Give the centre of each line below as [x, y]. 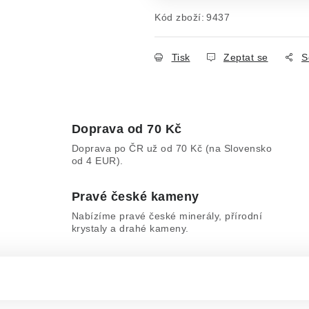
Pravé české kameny [135, 197]
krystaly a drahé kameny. [130, 228]
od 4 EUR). [97, 161]
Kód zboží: [179, 17]
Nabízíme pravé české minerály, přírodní [167, 216]
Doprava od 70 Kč [127, 129]
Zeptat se [246, 57]
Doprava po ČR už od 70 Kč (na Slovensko [172, 148]
